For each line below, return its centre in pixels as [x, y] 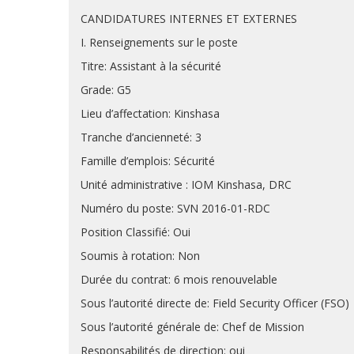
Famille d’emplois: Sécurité [148, 161]
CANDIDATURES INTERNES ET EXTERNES [189, 19]
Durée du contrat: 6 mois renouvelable [179, 279]
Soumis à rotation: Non [140, 256]
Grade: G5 [106, 90]
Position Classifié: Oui [136, 232]
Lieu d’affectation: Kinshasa [150, 113]
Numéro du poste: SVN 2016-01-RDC [175, 208]
